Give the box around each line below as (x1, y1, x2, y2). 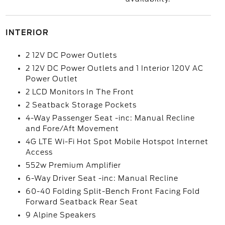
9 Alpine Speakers (25, 211, 96, 219)
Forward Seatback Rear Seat (25, 198, 138, 206)
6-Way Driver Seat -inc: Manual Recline (25, 174, 178, 182)
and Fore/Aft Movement (25, 125, 119, 133)
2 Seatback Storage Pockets (25, 101, 137, 109)
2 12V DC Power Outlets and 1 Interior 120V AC (25, 64, 203, 72)
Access (25, 148, 53, 156)
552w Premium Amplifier (25, 161, 121, 169)
